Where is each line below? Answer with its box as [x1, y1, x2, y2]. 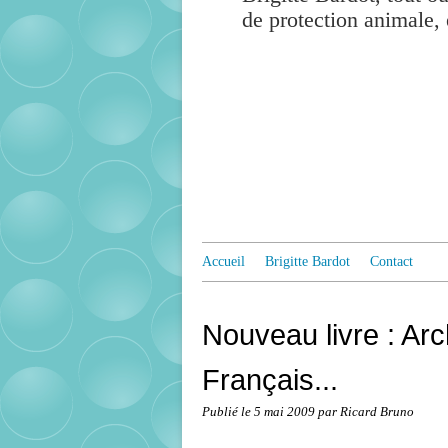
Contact [370, 254, 413, 269]
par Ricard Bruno [318, 405, 414, 419]
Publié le [202, 405, 254, 419]
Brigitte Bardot [265, 254, 350, 269]
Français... [202, 363, 338, 396]
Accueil [202, 254, 245, 269]
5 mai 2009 [254, 405, 318, 419]
